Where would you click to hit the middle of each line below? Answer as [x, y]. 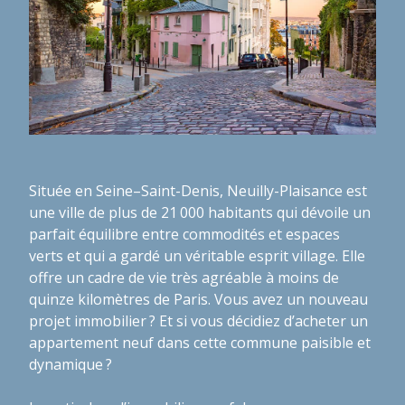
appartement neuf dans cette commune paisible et [200, 342]
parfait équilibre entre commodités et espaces [184, 234]
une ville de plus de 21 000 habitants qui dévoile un [200, 212]
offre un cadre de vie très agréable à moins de [184, 277]
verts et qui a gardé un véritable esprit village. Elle [197, 255]
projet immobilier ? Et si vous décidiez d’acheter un [198, 320]
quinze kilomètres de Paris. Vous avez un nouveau [198, 299]
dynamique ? [71, 364]
